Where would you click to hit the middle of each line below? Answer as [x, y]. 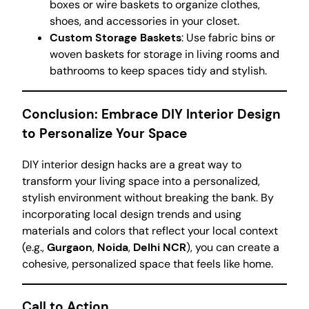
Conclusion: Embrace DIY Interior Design [151, 114]
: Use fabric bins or [228, 38]
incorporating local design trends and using [132, 214]
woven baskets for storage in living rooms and [165, 54]
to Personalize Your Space [104, 134]
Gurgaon [70, 247]
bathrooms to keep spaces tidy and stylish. [158, 71]
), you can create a [233, 247]
